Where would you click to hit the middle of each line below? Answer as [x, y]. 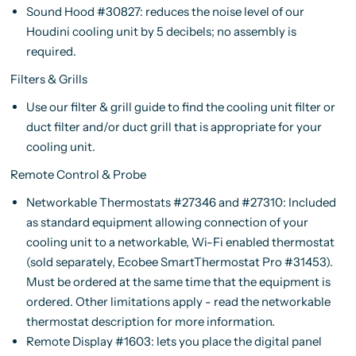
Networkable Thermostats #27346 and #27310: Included [181, 202]
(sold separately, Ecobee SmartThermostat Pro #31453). [179, 261]
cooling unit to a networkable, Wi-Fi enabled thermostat [180, 242]
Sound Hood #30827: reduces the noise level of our [165, 11]
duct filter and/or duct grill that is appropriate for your [174, 126]
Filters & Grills [48, 79]
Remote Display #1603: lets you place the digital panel [174, 341]
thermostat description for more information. [150, 321]
